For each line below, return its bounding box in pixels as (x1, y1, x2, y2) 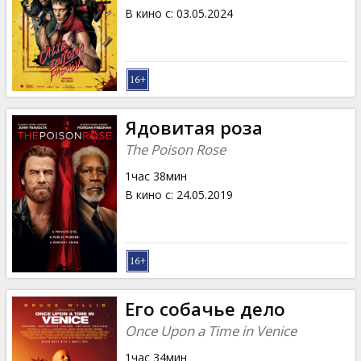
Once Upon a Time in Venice (124, 321, 297, 340)
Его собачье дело (124, 296, 285, 322)
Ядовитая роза (124, 114, 263, 140)
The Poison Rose (124, 139, 226, 159)
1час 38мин (124, 168, 187, 184)
